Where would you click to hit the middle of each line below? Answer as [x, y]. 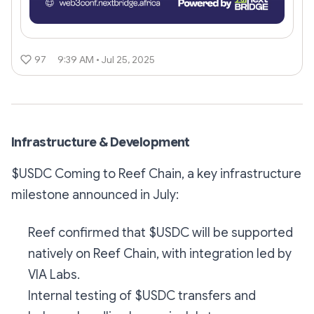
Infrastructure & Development [101, 142]
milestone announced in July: [95, 194]
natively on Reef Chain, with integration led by [160, 253]
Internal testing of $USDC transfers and [142, 295]
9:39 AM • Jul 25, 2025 [106, 59]
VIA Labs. [54, 274]
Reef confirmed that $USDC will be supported [161, 232]
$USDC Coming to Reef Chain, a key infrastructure [156, 173]
